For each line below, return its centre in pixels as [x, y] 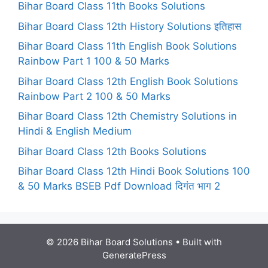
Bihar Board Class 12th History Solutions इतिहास [130, 26]
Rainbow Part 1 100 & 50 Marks [94, 61]
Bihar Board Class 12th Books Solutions [112, 151]
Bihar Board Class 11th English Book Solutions [127, 46]
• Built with [197, 242]
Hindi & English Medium [75, 131]
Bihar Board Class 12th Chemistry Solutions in [127, 116]
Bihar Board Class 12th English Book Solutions [128, 81]
